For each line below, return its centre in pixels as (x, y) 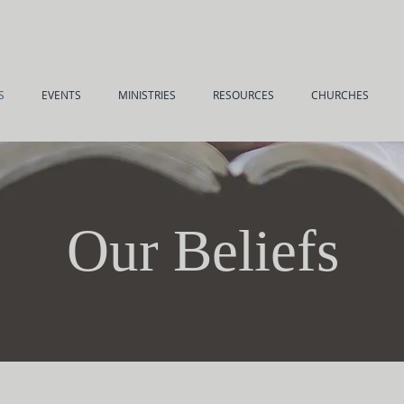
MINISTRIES (147, 95)
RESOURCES (243, 95)
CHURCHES (340, 95)
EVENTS (61, 95)
